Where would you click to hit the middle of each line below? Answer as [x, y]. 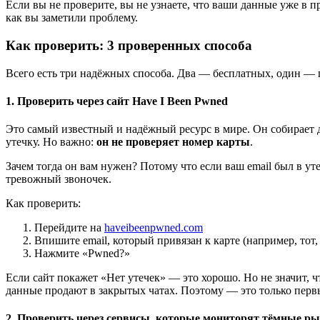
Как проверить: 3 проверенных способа [129, 45]
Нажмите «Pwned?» [82, 254]
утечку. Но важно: [51, 142]
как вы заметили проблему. [72, 18]
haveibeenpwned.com [154, 228]
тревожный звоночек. [59, 179]
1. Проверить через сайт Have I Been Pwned [117, 101]
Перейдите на [69, 228]
